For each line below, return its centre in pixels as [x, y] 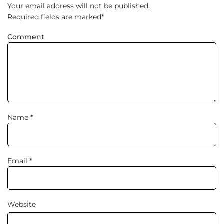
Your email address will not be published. [79, 6]
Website [22, 205]
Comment [26, 37]
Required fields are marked [54, 17]
